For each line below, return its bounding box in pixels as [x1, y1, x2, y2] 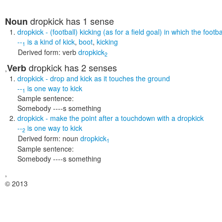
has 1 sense [63, 14, 114, 27]
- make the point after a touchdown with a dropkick [44, 113, 204, 123]
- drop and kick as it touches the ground [44, 73, 170, 83]
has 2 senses [62, 61, 117, 74]
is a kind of [27, 37, 61, 47]
